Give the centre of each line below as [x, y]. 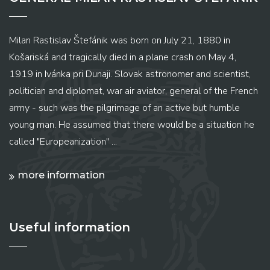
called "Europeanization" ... [63, 142]
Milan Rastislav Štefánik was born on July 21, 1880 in [120, 41]
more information [61, 175]
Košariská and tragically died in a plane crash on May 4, [123, 58]
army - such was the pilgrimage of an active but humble [124, 108]
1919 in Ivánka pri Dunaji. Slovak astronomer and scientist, [130, 74]
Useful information [70, 228]
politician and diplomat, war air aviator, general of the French [133, 91]
